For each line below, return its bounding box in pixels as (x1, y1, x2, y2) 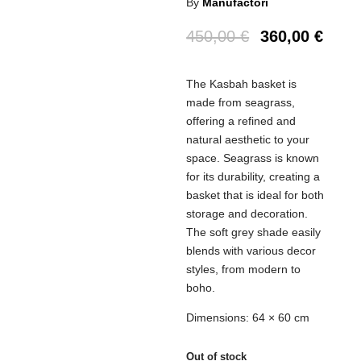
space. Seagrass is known (186, 151, 320, 164)
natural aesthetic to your (186, 133, 310, 146)
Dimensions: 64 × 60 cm (186, 311, 310, 324)
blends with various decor (186, 244, 317, 257)
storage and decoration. (186, 207, 309, 220)
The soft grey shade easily (186, 226, 322, 239)
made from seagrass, (186, 96, 296, 109)
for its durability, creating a (186, 170, 321, 183)
